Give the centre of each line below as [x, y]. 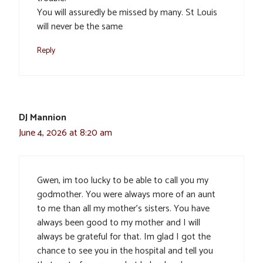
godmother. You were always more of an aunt [126, 195]
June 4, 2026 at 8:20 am [65, 133]
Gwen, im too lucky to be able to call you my [123, 181]
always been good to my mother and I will [119, 223]
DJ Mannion [43, 118]
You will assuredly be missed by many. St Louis [127, 13]
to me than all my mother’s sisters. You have [123, 209]
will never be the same [80, 27]
